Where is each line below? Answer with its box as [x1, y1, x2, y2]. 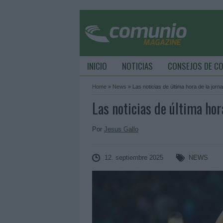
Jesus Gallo [104, 125, 138, 133]
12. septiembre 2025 [105, 154, 163, 161]
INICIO [87, 60, 107, 72]
